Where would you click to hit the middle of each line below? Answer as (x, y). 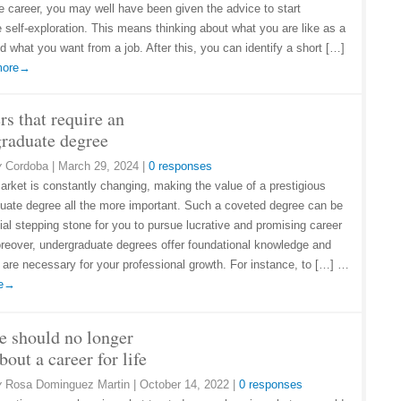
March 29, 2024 (98, 166)
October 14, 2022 (184, 384)
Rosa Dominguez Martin (68, 384)
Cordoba (27, 166)
